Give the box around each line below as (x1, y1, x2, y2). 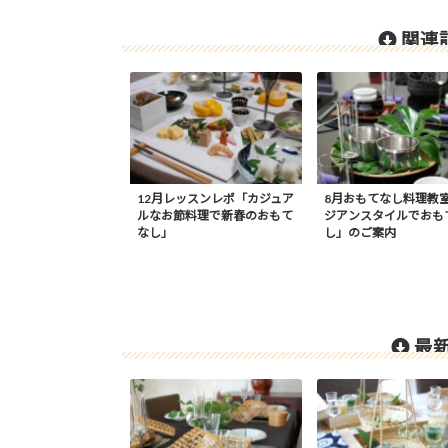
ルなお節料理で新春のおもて (136, 208, 293, 224)
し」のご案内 (324, 225, 396, 241)
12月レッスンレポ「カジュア (136, 191, 294, 207)
